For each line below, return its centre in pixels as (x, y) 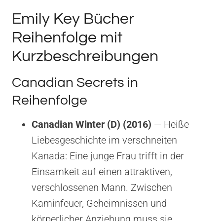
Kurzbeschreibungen (85, 56)
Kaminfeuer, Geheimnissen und (99, 203)
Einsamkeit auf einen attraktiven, (102, 171)
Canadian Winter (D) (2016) (92, 124)
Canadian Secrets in (75, 82)
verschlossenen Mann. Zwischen (102, 187)
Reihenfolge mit (67, 37)
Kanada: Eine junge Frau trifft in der (108, 156)
